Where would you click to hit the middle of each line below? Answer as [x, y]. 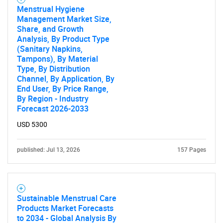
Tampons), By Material [57, 59]
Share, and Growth [50, 29]
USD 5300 [32, 124]
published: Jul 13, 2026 [49, 150]
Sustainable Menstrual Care [67, 198]
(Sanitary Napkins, [50, 49]
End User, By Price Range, [63, 89]
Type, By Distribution [54, 69]
